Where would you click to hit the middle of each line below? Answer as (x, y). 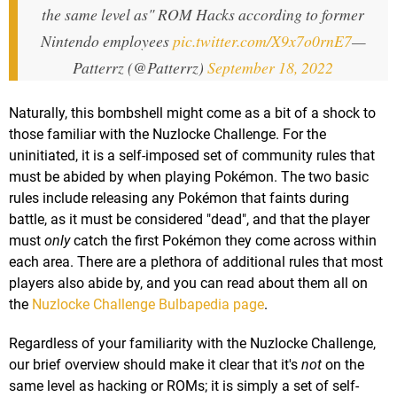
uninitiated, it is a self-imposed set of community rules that (192, 156)
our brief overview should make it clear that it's (155, 365)
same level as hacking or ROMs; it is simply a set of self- (184, 386)
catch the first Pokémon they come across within (223, 241)
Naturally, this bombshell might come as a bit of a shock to (192, 113)
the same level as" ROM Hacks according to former (203, 15)
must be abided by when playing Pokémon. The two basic (189, 177)
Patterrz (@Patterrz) (140, 68)
